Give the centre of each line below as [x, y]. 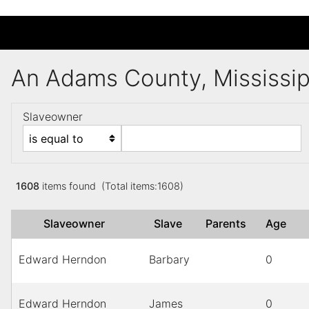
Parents [229, 224]
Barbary [169, 260]
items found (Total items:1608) [113, 186]
